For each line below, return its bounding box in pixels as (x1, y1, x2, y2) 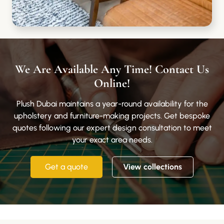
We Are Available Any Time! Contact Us (15, 61, 209, 76)
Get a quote (45, 162, 88, 172)
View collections (123, 162, 182, 172)
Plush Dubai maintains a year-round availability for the (16, 98, 208, 108)
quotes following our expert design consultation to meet (12, 122, 212, 132)
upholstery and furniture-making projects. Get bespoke (14, 110, 210, 120)
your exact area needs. (71, 134, 152, 144)
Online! (94, 75, 130, 90)
